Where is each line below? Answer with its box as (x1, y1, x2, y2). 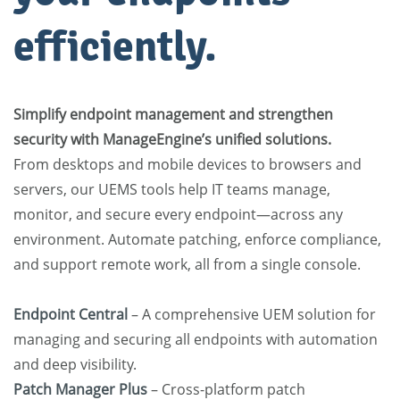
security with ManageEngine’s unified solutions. (13, 129, 331, 150)
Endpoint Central (13, 304, 128, 325)
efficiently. (13, 21, 217, 74)
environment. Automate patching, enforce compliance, (13, 229, 381, 250)
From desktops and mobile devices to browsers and (13, 154, 362, 175)
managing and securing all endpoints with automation (13, 329, 378, 350)
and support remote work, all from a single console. (13, 254, 361, 275)
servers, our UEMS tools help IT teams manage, (13, 179, 330, 200)
